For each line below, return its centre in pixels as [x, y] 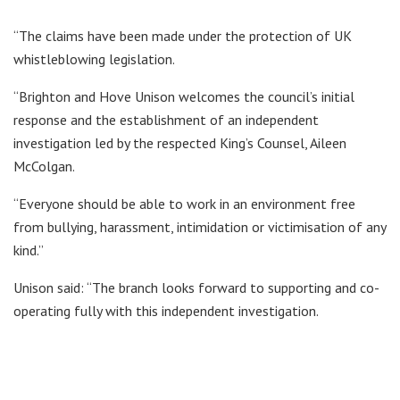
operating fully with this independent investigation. [166, 310]
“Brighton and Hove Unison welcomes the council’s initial [184, 96]
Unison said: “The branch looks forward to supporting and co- [196, 287]
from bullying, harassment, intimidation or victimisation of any [200, 226]
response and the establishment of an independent [166, 119]
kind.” [29, 250]
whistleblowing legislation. [94, 58]
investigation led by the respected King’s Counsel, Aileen [180, 142]
